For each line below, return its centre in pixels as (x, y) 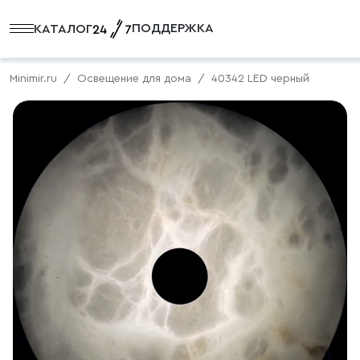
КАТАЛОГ (63, 29)
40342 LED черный (260, 79)
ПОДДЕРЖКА (173, 28)
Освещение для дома (134, 79)
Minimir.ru (33, 79)
